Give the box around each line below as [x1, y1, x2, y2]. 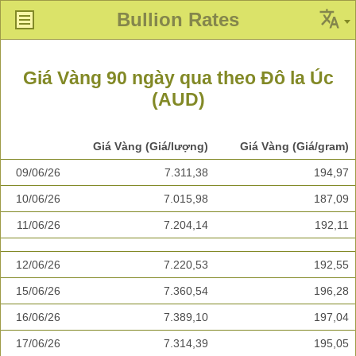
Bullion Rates [117, 9, 239, 30]
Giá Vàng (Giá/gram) [240, 140, 349, 153]
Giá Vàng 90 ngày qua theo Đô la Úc [22, 68, 334, 89]
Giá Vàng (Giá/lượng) [93, 140, 208, 153]
